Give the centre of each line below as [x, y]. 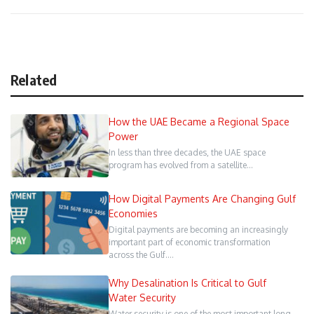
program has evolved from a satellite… [181, 165]
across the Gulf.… [141, 255]
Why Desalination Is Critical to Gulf [187, 283]
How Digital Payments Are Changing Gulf [202, 199]
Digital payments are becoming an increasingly [198, 230]
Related [34, 80]
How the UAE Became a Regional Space [199, 122]
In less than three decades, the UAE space [187, 153]
